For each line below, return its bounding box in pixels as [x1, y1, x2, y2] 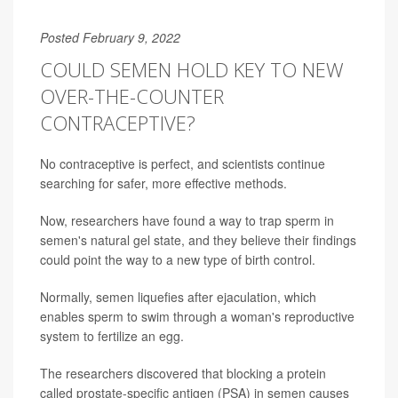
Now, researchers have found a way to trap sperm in [40, 211, 334, 229]
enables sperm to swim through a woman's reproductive [40, 306, 354, 325]
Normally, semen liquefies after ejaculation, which [40, 287, 316, 306]
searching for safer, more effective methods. [40, 173, 287, 192]
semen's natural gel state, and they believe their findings [40, 230, 356, 249]
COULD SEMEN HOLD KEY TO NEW [40, 55, 344, 83]
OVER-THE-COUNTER [40, 82, 224, 109]
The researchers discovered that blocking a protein [40, 363, 326, 382]
